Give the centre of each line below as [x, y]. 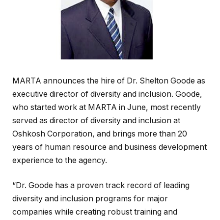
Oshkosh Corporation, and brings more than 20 [100, 134]
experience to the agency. [60, 160]
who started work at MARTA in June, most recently [107, 107]
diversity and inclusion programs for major [90, 199]
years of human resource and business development [110, 147]
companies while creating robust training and [95, 212]
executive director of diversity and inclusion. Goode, [107, 94]
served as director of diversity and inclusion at [96, 120]
